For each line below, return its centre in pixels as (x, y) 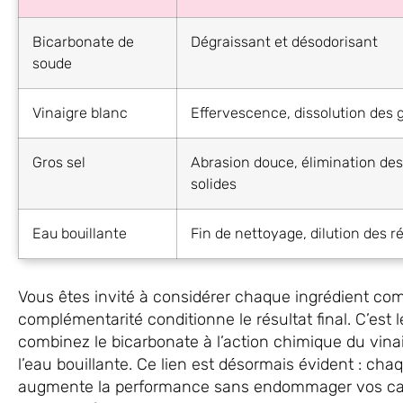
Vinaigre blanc (81, 112)
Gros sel (59, 162)
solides (214, 184)
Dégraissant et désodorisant (285, 41)
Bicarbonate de (84, 41)
